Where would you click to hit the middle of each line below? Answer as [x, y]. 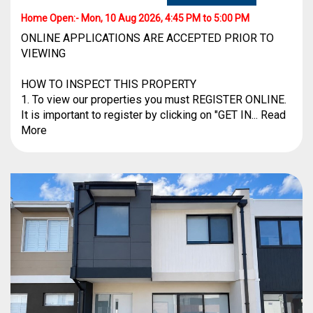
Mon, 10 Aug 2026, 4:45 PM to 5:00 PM [165, 18]
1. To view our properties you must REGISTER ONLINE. [154, 100]
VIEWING [43, 53]
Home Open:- [51, 18]
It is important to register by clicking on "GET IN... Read [153, 115]
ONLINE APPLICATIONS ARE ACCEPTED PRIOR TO [147, 38]
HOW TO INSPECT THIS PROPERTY [109, 84]
